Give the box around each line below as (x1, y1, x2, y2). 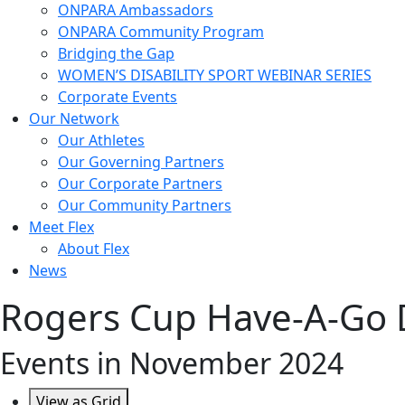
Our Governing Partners (58, 151, 224, 172)
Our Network (29, 108, 119, 128)
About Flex (58, 238, 129, 259)
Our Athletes (58, 129, 145, 150)
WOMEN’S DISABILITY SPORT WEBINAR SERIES (58, 64, 372, 85)
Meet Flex (29, 216, 94, 237)
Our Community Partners (58, 194, 231, 215)
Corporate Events (58, 86, 177, 107)
